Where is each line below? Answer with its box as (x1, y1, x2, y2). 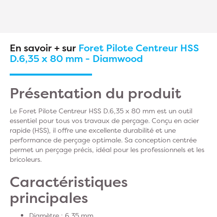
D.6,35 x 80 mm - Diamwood (10, 52, 143, 65)
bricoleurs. (10, 155, 42, 164)
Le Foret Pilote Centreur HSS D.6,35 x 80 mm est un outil (10, 106, 192, 115)
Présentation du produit (10, 83, 181, 103)
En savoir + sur (10, 41, 78, 54)
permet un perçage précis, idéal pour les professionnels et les (10, 145, 204, 154)
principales (10, 188, 88, 208)
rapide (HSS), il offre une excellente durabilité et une (10, 125, 176, 135)
